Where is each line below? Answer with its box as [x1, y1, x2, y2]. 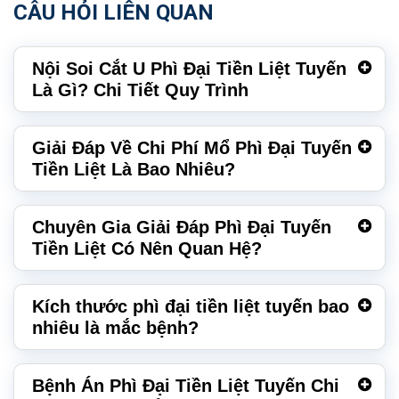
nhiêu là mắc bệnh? [32, 318, 199, 338]
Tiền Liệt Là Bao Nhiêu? [32, 159, 235, 180]
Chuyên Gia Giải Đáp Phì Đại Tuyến [32, 217, 331, 238]
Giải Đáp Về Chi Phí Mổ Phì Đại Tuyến [32, 138, 352, 159]
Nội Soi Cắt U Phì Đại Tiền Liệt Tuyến [32, 59, 346, 79]
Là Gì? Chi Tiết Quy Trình [32, 80, 248, 101]
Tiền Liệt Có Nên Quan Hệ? [32, 239, 262, 259]
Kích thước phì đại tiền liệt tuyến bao [32, 297, 349, 317]
